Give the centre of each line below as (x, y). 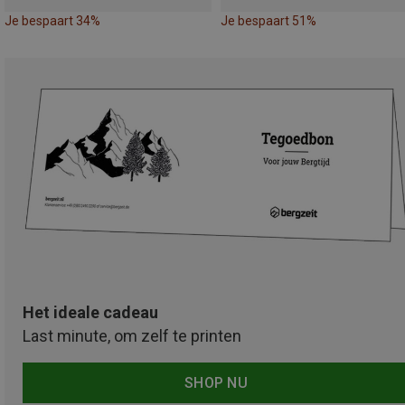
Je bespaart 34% (52, 20)
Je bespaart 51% (268, 20)
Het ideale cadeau (90, 313)
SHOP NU (216, 383)
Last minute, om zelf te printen (132, 336)
